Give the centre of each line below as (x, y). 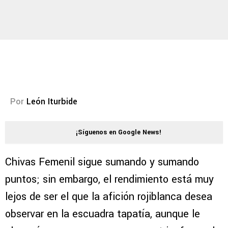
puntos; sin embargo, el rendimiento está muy (109, 180)
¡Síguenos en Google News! (119, 133)
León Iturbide (52, 102)
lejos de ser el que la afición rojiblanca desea (109, 197)
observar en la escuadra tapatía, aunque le (103, 214)
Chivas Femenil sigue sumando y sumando (102, 162)
